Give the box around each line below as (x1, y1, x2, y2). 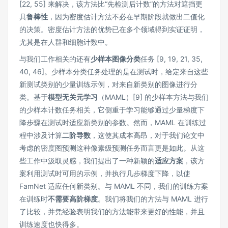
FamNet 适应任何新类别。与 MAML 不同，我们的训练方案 (19, 182, 208, 191)
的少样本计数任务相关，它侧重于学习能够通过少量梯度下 (19, 105, 205, 115)
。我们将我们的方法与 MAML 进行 (98, 194, 208, 204)
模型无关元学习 (48, 93, 98, 102)
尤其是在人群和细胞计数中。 (19, 38, 112, 47)
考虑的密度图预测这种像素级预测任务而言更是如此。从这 (19, 144, 205, 153)
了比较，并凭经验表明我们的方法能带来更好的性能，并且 (19, 207, 205, 216)
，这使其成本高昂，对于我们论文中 (91, 131, 205, 140)
